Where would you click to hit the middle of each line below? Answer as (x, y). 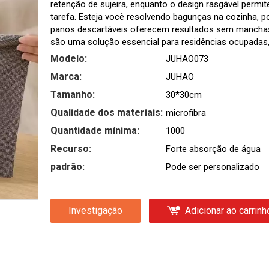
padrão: (68, 167)
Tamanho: (73, 95)
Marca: (66, 77)
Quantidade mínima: (95, 131)
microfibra (186, 113)
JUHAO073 (187, 59)
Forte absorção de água (213, 149)
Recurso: (71, 149)
